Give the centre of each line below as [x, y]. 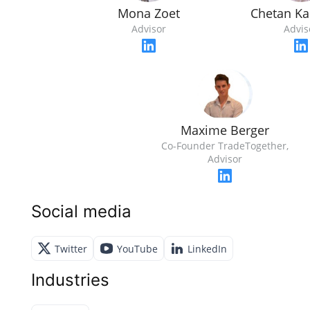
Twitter [71, 248]
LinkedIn [207, 248]
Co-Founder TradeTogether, [225, 146]
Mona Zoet [149, 13]
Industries [70, 280]
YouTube [137, 248]
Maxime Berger [225, 130]
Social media [81, 211]
